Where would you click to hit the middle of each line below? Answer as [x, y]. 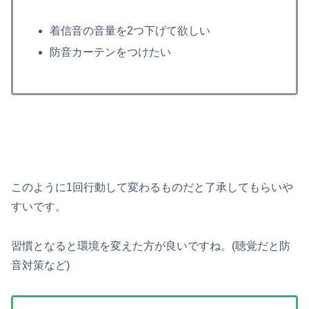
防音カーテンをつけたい [111, 52]
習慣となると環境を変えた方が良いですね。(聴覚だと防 [151, 246]
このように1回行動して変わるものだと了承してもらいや [152, 188]
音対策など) [40, 266]
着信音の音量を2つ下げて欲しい [130, 30]
